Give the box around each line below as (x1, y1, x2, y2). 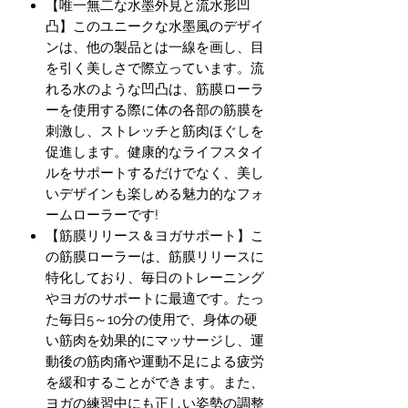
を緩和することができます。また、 (46, 374, 264, 392)
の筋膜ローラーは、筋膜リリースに (46, 249, 264, 266)
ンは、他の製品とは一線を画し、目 (46, 39, 264, 56)
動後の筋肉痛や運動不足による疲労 (46, 353, 264, 371)
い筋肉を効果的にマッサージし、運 (46, 332, 264, 350)
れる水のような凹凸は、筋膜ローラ (46, 81, 264, 98)
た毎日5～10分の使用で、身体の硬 (46, 311, 258, 329)
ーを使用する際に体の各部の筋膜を (46, 102, 264, 119)
